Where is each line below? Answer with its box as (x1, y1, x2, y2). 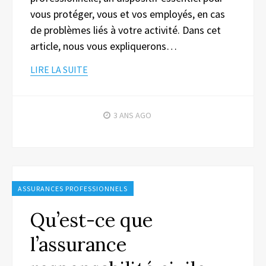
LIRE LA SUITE (30, 63, 88, 75)
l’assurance (30, 232, 126, 256)
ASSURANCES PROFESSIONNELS (18, 183, 128, 193)
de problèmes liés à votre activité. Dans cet (30, 23, 221, 37)
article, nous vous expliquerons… (30, 39, 177, 53)
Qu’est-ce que (30, 207, 153, 232)
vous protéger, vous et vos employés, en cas (30, 7, 225, 21)
